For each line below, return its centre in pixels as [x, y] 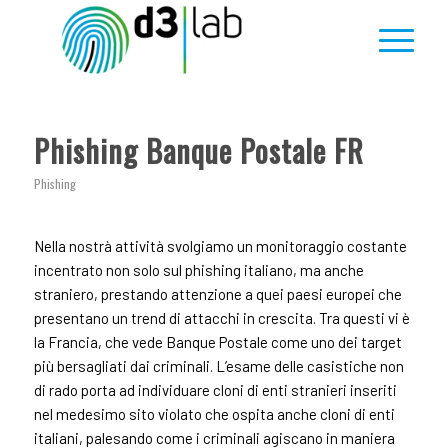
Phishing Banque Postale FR [198, 150]
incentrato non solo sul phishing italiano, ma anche [198, 269]
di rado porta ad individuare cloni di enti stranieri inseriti [215, 389]
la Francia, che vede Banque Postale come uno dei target [217, 341]
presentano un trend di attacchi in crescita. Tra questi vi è [221, 317]
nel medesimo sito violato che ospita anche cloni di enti [214, 413]
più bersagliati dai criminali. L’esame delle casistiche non [218, 365]
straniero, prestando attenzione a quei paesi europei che [217, 293]
